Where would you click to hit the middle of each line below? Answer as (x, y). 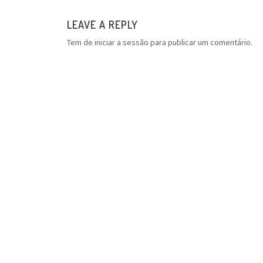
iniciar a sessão (122, 42)
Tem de (81, 42)
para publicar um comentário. (200, 42)
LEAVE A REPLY (102, 25)
